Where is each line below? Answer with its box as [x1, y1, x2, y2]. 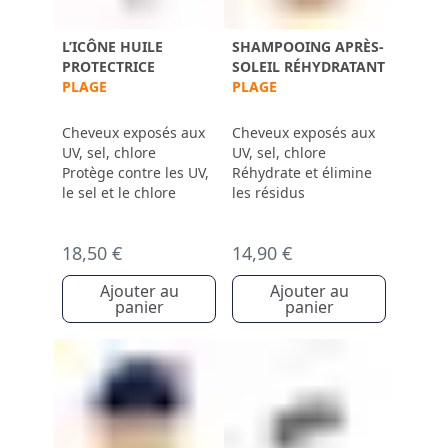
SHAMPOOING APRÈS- [232, 37, 384, 56]
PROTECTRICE [62, 57, 155, 76]
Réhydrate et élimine [232, 163, 372, 182]
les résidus [232, 183, 305, 202]
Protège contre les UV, [62, 163, 209, 182]
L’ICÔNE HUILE [62, 37, 163, 56]
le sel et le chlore [62, 183, 176, 202]
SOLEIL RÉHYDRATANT [232, 57, 385, 76]
